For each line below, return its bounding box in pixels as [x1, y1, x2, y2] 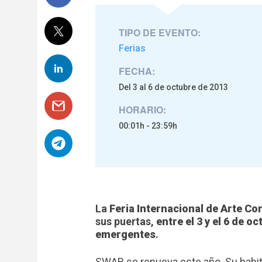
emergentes [95, 227, 156, 240]
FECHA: [119, 64, 155, 78]
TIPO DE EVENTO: [119, 25, 201, 39]
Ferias [119, 42, 146, 54]
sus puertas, [95, 215, 156, 227]
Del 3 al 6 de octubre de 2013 [119, 82, 228, 92]
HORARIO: [119, 102, 166, 116]
